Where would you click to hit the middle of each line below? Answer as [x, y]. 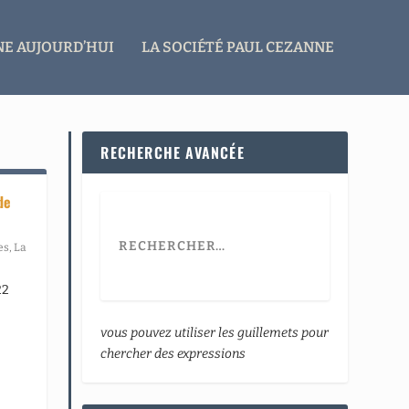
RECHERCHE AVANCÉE [173, 152]
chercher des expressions [173, 353]
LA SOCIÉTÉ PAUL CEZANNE [237, 47]
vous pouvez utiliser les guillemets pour [215, 332]
